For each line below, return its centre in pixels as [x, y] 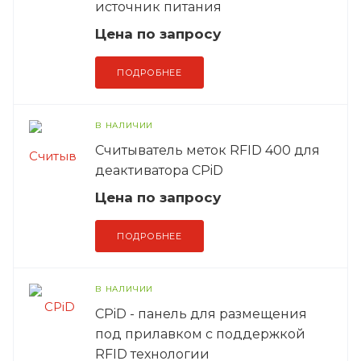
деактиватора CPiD [159, 170]
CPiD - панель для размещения [201, 314]
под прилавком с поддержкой [200, 334]
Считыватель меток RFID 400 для [207, 150]
